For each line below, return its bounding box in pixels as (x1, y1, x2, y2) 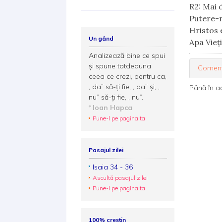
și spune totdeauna (89, 61, 152, 70)
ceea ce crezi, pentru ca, (89, 72, 167, 81)
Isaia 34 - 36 (93, 163, 133, 171)
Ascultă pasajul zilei (93, 174, 148, 181)
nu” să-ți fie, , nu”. (89, 93, 144, 102)
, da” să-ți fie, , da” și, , (89, 82, 160, 91)
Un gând (89, 35, 114, 42)
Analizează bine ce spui (89, 51, 166, 60)
